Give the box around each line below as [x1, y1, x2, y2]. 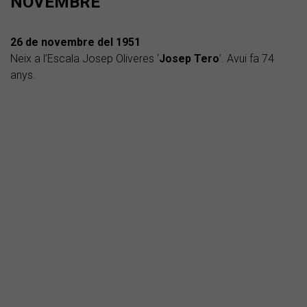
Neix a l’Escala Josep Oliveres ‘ [10, 52, 159, 66]
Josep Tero [159, 52, 219, 66]
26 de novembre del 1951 [10, 36, 140, 49]
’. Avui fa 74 [219, 52, 274, 66]
